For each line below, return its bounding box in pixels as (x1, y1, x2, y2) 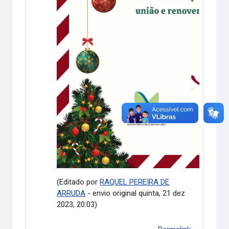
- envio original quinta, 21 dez (85, 188, 186, 198)
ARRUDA (57, 188, 86, 198)
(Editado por (57, 177, 100, 187)
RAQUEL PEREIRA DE (100, 177, 170, 187)
